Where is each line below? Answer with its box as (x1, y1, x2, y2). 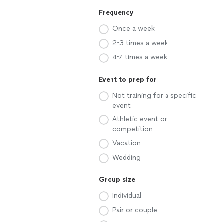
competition (112, 125, 153, 133)
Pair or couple (112, 206, 157, 214)
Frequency (99, 8, 134, 17)
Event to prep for (99, 75, 157, 84)
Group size (99, 175, 135, 184)
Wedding (112, 153, 141, 162)
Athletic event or (112, 115, 167, 123)
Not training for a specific (112, 91, 196, 100)
